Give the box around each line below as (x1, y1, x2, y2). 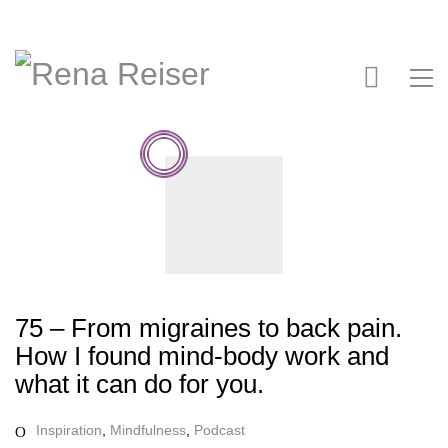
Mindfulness (110, 421, 186, 438)
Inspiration (36, 421, 102, 438)
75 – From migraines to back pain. (15, 312, 402, 343)
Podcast (194, 421, 245, 438)
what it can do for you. (15, 368, 264, 399)
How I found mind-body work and (15, 340, 389, 371)
